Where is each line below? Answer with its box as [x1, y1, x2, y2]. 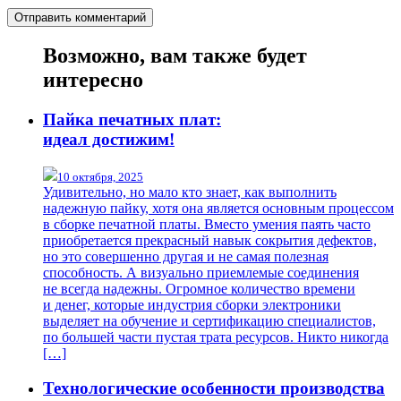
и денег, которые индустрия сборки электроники [43, 297, 341, 313]
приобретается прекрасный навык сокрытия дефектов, [43, 233, 377, 249]
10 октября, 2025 [57, 170, 143, 184]
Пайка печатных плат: [43, 110, 221, 130]
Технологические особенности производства [43, 378, 385, 397]
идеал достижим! [43, 130, 175, 149]
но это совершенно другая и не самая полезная [43, 249, 328, 265]
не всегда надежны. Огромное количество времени [43, 281, 355, 297]
